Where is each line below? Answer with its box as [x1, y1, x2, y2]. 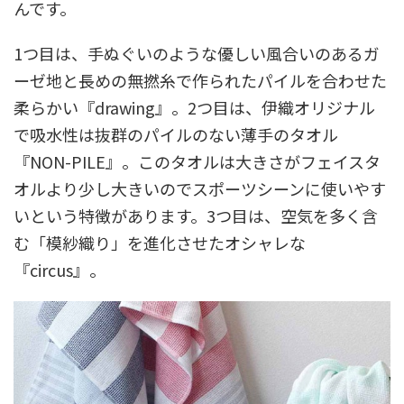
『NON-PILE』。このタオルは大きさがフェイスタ [14, 149, 381, 173]
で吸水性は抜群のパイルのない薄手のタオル [14, 122, 338, 146]
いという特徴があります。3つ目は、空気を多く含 [14, 203, 378, 227]
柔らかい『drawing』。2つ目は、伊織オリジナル [14, 95, 375, 119]
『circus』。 [14, 257, 106, 281]
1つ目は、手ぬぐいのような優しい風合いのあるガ [14, 41, 380, 65]
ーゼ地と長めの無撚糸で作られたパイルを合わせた [14, 68, 387, 92]
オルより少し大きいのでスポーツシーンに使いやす [14, 176, 386, 200]
